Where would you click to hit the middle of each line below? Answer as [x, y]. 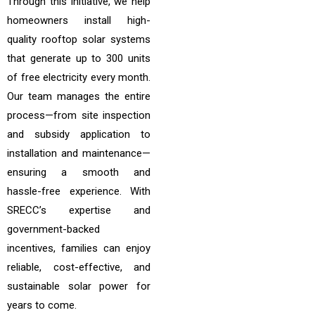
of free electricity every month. [79, 77]
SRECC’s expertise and [79, 210]
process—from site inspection [79, 115]
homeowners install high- [79, 20]
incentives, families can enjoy [79, 248]
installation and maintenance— [79, 153]
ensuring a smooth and [79, 172]
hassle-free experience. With [79, 191]
